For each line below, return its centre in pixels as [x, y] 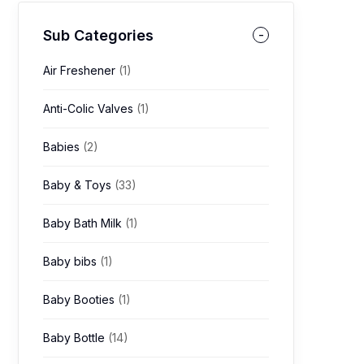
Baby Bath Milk [84, 223]
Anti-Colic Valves [90, 108]
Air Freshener [81, 70]
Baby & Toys [79, 185]
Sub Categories [98, 35]
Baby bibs [71, 261]
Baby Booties [80, 299]
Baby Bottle [76, 338]
